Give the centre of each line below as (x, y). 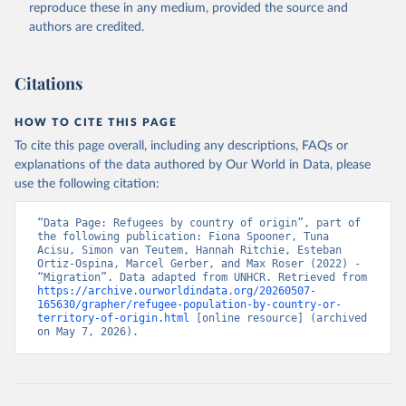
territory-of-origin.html (113, 318)
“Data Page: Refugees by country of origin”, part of (199, 223)
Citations (48, 83)
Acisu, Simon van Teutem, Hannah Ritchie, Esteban (189, 250)
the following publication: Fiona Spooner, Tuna (183, 237)
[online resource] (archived (278, 318)
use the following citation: (87, 184)
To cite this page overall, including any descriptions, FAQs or (181, 146)
